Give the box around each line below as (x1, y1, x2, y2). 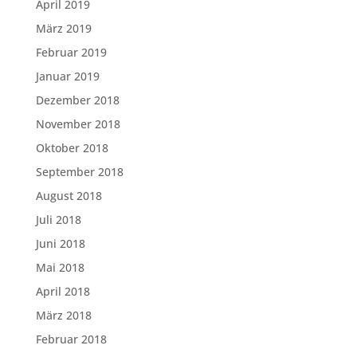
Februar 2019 (35, 45, 107, 60)
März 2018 (35, 308, 92, 323)
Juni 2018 (35, 236, 85, 251)
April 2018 (35, 284, 90, 299)
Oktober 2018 (35, 140, 108, 155)
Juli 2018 (35, 212, 81, 227)
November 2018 (35, 116, 120, 131)
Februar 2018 (35, 331, 107, 347)
